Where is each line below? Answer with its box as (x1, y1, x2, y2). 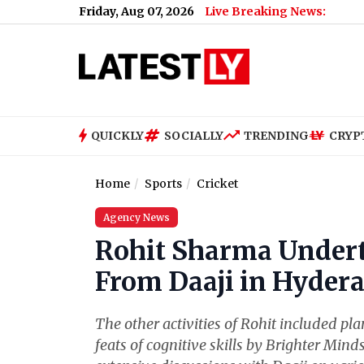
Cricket (197, 176, 238, 192)
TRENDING (244, 128, 309, 143)
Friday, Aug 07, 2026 (79, 4, 194, 19)
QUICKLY (91, 128, 144, 143)
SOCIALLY (164, 128, 223, 143)
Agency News (103, 211, 170, 224)
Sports (145, 176, 182, 192)
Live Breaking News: (205, 4, 326, 19)
